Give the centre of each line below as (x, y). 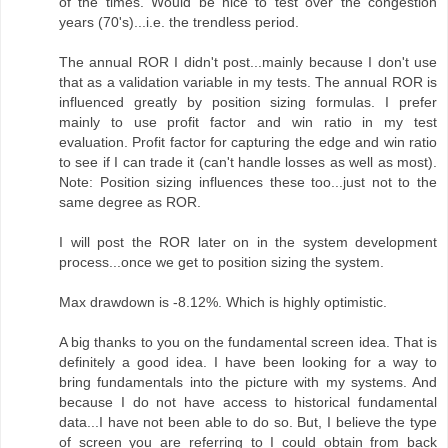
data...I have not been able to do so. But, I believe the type (248, 422)
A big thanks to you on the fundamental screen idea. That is (248, 342)
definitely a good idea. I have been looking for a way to (248, 362)
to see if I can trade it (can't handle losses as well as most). (248, 162)
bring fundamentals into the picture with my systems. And (248, 382)
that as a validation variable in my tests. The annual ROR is (248, 82)
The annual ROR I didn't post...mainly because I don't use (248, 62)
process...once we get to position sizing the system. (221, 262)
